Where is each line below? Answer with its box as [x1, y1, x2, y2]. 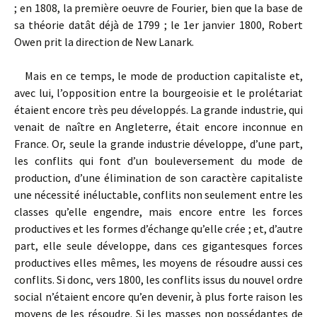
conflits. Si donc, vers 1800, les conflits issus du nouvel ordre [14, 272, 303, 287]
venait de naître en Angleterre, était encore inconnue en [14, 120, 303, 134]
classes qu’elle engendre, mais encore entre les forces [14, 204, 303, 219]
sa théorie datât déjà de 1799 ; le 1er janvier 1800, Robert [14, 18, 303, 32]
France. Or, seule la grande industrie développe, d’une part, [14, 137, 303, 151]
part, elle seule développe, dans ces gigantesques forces [14, 238, 303, 253]
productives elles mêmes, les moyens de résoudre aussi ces [14, 255, 303, 270]
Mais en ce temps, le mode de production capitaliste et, [14, 69, 303, 83]
